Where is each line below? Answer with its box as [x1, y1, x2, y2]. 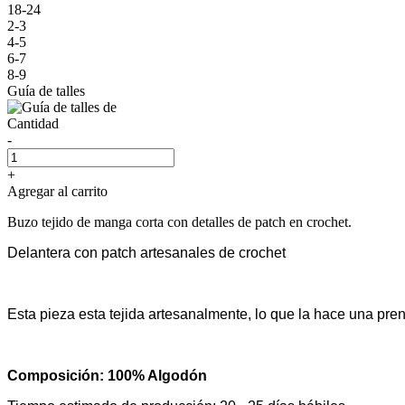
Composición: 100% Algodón [7, 367, 207, 383]
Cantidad [7, 115, 59, 131]
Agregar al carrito [7, 183, 108, 199]
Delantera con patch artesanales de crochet [7, 244, 286, 260]
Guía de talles [7, 82, 85, 99]
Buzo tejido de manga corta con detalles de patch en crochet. [7, 213, 355, 230]
